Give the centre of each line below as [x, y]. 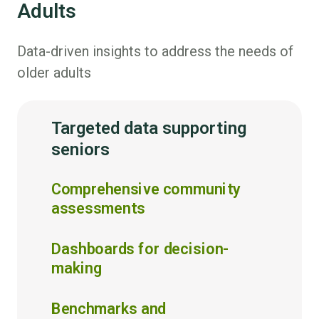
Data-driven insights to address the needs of [155, 52]
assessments [98, 209]
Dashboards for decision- [140, 249]
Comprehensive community [146, 189]
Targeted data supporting [149, 129]
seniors [80, 150]
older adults [54, 73]
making [77, 268]
